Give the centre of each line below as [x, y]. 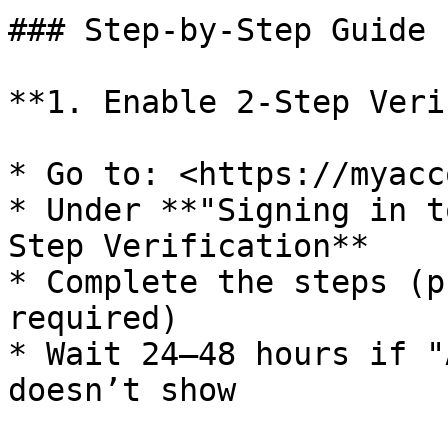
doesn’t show [122, 390]
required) [93, 318]
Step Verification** [188, 246]
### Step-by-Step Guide [217, 30]
